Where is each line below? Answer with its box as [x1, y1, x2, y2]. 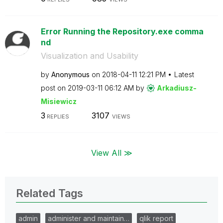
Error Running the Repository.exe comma [40, 26, 204, 36]
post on [40, 83, 68, 92]
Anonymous [51, 70, 90, 79]
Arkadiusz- [156, 83, 197, 92]
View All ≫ [91, 147, 132, 158]
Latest [174, 70, 194, 79]
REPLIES [45, 113, 69, 120]
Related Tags [16, 186, 83, 200]
